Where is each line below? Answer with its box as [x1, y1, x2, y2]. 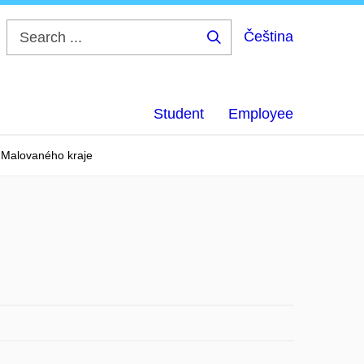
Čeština [244, 28, 293, 45]
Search [213, 43, 266, 56]
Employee [228, 106, 293, 122]
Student [154, 106, 204, 122]
